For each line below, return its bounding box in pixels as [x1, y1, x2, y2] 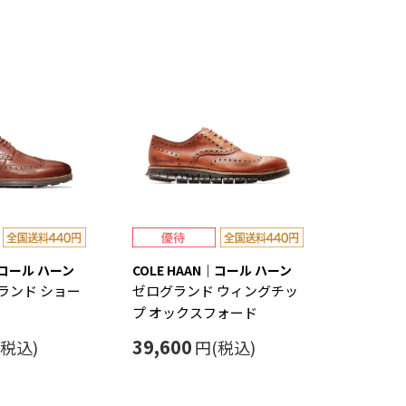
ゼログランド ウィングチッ [132, 281, 298, 301]
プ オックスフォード [132, 303, 257, 323]
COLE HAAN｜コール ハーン [132, 261, 292, 280]
